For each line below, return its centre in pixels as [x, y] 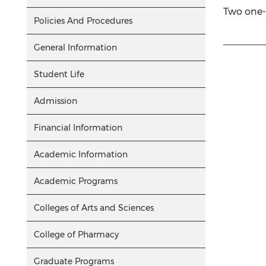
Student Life [59, 74]
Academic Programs [76, 181]
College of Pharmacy [76, 235]
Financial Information [78, 128]
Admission [56, 101]
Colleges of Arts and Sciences [94, 208]
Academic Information [81, 154]
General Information [75, 47]
